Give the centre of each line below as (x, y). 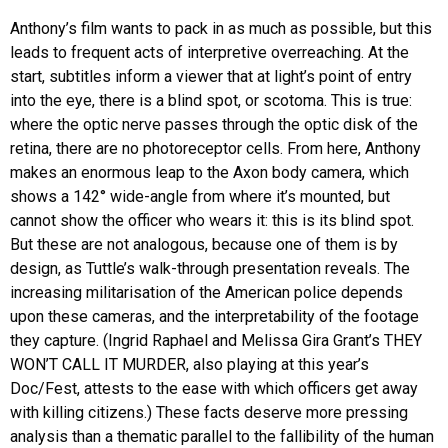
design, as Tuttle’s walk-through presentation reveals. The (210, 268)
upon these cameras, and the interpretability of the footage (214, 316)
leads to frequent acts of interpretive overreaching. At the (209, 52)
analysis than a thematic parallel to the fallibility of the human (222, 436)
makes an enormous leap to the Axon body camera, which (209, 172)
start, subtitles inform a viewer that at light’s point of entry (211, 76)
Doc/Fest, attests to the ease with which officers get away (214, 388)
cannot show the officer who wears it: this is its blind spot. (212, 220)
